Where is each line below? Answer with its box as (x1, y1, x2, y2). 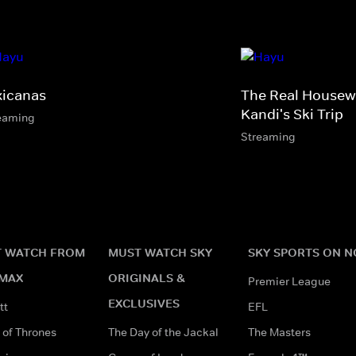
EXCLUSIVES (108, 295, 180, 311)
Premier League (248, 273, 331, 288)
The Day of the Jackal (108, 324, 219, 339)
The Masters (248, 324, 311, 339)
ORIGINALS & (108, 269, 185, 285)
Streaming (241, 129, 296, 144)
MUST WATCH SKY (108, 244, 212, 260)
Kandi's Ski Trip (241, 105, 343, 123)
